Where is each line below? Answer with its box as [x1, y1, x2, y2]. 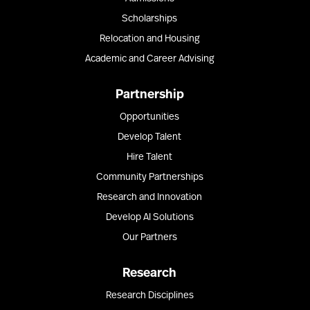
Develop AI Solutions [105, 212, 194, 224]
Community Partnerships [95, 172, 203, 183]
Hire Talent [127, 152, 172, 163]
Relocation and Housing [100, 34, 199, 45]
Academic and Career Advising [85, 54, 214, 65]
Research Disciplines [105, 291, 194, 302]
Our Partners [122, 232, 177, 244]
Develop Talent [118, 132, 181, 143]
